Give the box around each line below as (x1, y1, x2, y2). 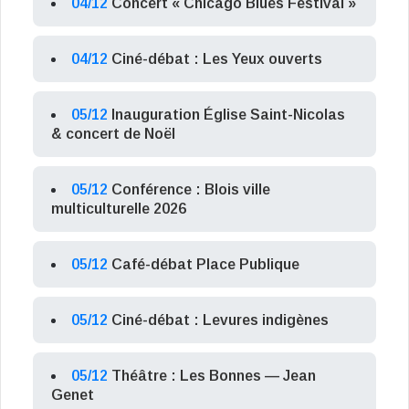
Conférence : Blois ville (111, 182, 270, 198)
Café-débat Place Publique (111, 257, 299, 273)
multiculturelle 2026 (51, 201, 186, 217)
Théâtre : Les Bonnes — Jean (111, 368, 316, 384)
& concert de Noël (51, 126, 175, 142)
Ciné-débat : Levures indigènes (111, 312, 329, 329)
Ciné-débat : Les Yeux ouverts (111, 51, 322, 68)
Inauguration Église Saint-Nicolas (111, 107, 345, 123)
